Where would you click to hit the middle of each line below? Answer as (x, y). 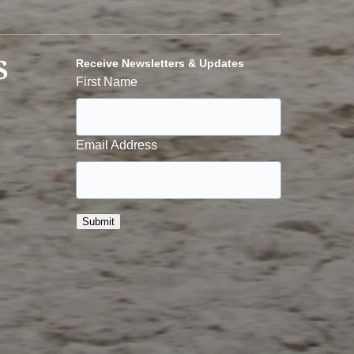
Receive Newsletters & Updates (160, 63)
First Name (107, 82)
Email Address (117, 145)
